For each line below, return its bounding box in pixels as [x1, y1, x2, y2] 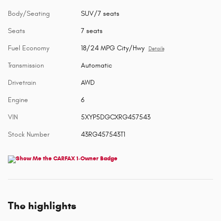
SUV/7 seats [80, 9, 119, 18]
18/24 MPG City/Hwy [80, 43, 145, 52]
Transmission [8, 61, 44, 70]
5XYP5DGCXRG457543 [80, 112, 150, 121]
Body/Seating [8, 9, 50, 18]
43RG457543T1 [80, 130, 125, 139]
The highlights [8, 199, 76, 212]
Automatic [80, 61, 112, 70]
